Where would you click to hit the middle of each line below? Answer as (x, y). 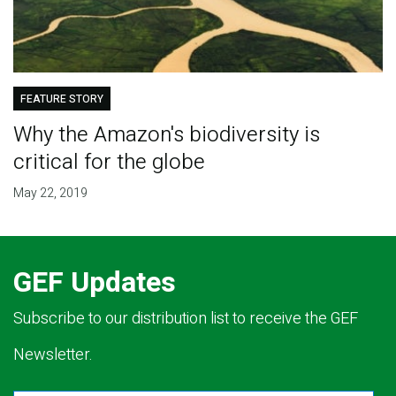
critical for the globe (109, 163)
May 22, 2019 (50, 194)
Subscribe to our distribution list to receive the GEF (186, 319)
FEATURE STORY (61, 99)
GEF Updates (95, 283)
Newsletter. (53, 355)
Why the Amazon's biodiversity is (166, 135)
